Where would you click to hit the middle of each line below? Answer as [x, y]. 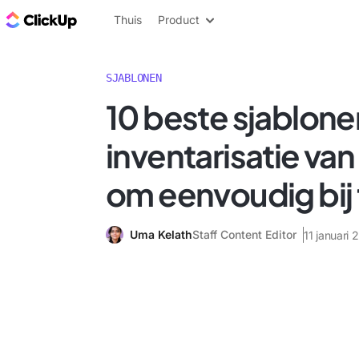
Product [179, 20]
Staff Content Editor [244, 234]
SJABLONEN [134, 78]
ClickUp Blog [121, 19]
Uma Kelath [161, 234]
